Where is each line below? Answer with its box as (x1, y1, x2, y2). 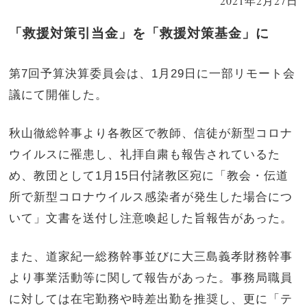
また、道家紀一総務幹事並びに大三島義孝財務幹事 (9, 249, 293, 262)
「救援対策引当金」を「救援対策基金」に (9, 26, 270, 41)
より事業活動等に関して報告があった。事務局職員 (9, 271, 293, 284)
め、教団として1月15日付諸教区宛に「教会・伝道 (9, 169, 289, 182)
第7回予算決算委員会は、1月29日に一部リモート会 (9, 67, 296, 80)
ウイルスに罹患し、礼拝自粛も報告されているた (9, 147, 281, 160)
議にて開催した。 (9, 88, 108, 101)
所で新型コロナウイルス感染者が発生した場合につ (9, 190, 293, 203)
